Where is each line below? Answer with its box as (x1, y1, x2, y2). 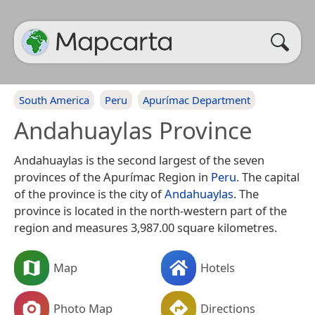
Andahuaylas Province (14, 115, 252, 146)
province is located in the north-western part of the (14, 202, 287, 219)
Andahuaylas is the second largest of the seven (14, 152, 264, 168)
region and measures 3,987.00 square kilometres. (14, 219, 277, 236)
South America (19, 93, 89, 107)
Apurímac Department (143, 93, 250, 107)
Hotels (200, 259, 235, 276)
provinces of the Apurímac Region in (14, 169, 211, 185)
